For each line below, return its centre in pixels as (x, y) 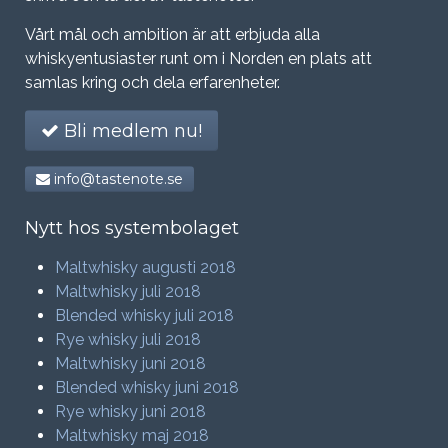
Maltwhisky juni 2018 (130, 363)
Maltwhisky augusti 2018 (145, 267)
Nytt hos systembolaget (132, 228)
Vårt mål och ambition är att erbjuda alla (172, 34)
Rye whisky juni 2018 (130, 411)
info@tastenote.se (116, 179)
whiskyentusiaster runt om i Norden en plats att (198, 58)
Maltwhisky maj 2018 (132, 435)
